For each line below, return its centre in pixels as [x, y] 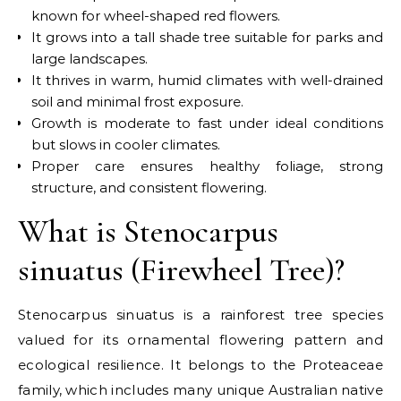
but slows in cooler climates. [126, 145]
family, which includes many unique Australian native [200, 390]
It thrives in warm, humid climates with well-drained [207, 80]
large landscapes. [90, 59]
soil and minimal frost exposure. [137, 102]
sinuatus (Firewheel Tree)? [181, 270]
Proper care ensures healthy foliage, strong [207, 166]
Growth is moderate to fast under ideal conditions [207, 123]
